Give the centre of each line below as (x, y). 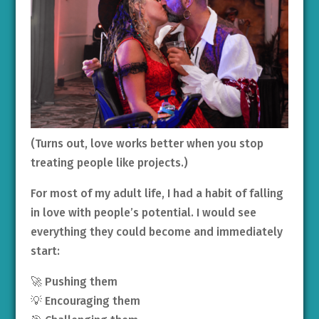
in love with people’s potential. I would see (143, 213)
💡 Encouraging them (85, 301)
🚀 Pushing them (74, 282)
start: (45, 251)
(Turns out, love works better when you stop (147, 144)
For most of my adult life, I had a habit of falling (157, 194)
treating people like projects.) (109, 163)
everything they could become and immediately (156, 232)
